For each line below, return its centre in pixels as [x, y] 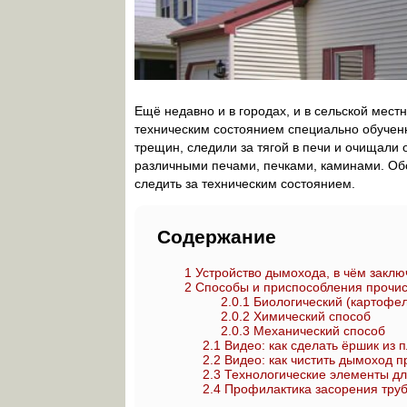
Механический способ [318, 331]
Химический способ [310, 316]
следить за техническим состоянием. [245, 184]
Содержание [217, 237]
